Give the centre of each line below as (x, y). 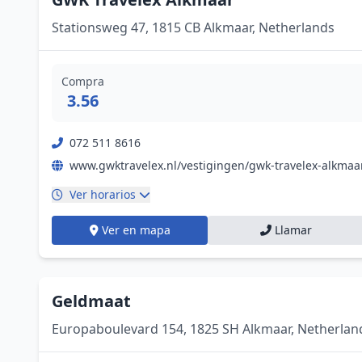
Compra (83, 81)
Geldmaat (91, 301)
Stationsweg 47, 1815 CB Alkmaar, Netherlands (193, 27)
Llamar (293, 230)
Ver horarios (103, 194)
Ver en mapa (136, 230)
